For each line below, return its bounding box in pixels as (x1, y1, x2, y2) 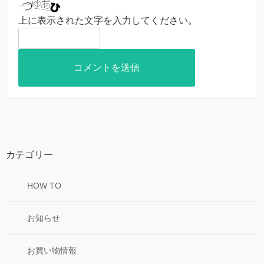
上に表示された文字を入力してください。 (18, 15, 197, 26)
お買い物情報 (27, 246, 77, 256)
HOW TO (27, 181, 61, 191)
